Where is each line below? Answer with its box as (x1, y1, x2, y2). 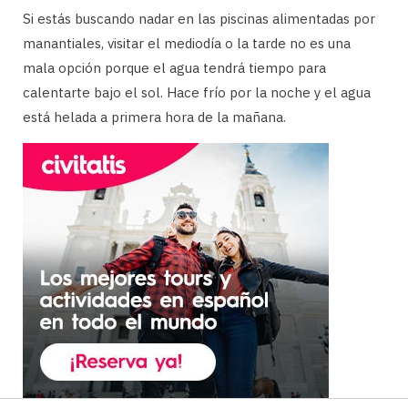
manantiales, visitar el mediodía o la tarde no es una (23, 35, 351, 53)
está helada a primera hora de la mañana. (23, 108, 286, 127)
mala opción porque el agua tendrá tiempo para (23, 59, 326, 77)
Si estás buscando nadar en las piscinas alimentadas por (23, 10, 375, 28)
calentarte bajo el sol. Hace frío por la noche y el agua (23, 84, 371, 102)
